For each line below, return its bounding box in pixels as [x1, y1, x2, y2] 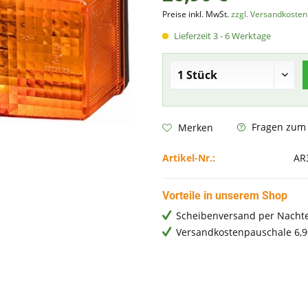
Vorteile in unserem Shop [162, 189, 287, 203]
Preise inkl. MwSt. [162, 8, 231, 21]
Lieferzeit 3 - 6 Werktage [171, 30, 271, 43]
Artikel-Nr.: [162, 151, 215, 165]
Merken [177, 120, 213, 134]
